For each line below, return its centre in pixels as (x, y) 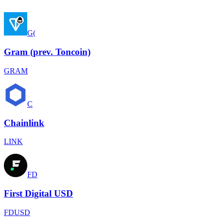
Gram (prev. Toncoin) (47, 52)
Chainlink (24, 123)
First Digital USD (38, 193)
